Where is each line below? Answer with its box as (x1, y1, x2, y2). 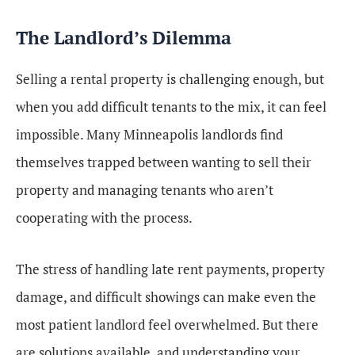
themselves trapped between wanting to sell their (16, 153, 311, 172)
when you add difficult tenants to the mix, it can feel (16, 97, 326, 116)
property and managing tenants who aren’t (16, 181, 273, 200)
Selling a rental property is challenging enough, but (16, 70, 324, 89)
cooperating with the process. (16, 208, 193, 227)
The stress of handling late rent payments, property (16, 260, 325, 278)
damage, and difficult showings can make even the (16, 288, 316, 306)
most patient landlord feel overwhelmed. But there (16, 315, 319, 334)
